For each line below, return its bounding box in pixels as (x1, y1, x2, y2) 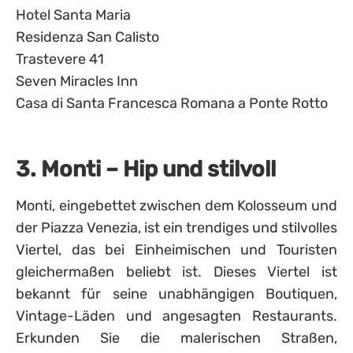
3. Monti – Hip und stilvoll (16, 156, 276, 182)
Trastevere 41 (16, 50, 104, 68)
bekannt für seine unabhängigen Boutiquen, (16, 285, 337, 303)
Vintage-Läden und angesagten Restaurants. (16, 307, 337, 325)
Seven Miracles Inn (16, 72, 138, 90)
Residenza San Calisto (16, 28, 159, 46)
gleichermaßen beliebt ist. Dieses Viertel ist (16, 263, 337, 281)
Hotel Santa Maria (16, 6, 131, 24)
